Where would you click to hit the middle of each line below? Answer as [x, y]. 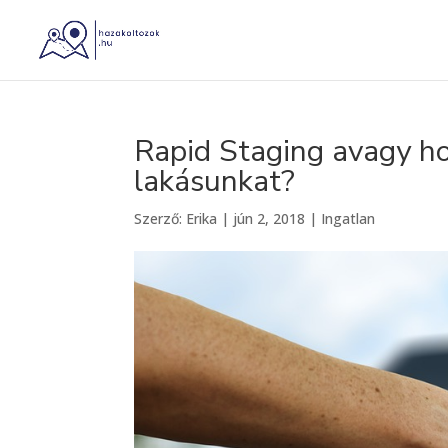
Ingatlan [348, 218]
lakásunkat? [215, 181]
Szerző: [160, 218]
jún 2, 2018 [269, 218]
